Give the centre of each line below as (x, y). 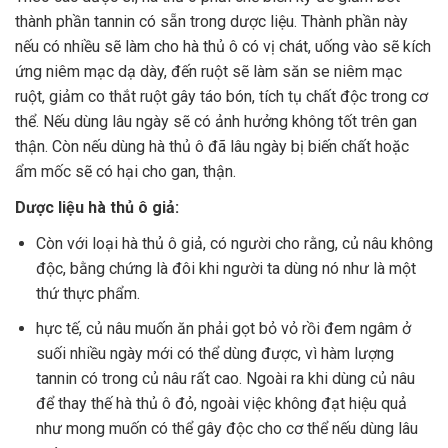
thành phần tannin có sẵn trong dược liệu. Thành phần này (211, 21)
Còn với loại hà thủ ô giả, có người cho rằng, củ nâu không (234, 243)
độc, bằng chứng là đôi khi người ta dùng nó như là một (225, 268)
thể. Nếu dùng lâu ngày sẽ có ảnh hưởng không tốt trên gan (216, 121)
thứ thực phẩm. (87, 293)
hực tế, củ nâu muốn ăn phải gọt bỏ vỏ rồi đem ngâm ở (223, 328)
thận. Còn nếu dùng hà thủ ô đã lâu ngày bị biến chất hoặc (212, 146)
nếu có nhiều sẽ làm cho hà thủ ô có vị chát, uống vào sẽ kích (223, 46)
